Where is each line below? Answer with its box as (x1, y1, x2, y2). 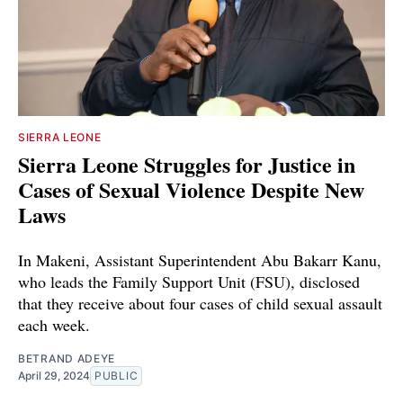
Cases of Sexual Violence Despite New (18, 173, 364, 205)
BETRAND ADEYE (18, 351, 116, 365)
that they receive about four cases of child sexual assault (18, 291, 382, 314)
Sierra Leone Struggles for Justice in (18, 148, 355, 180)
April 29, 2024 (18, 368, 90, 382)
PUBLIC (94, 368, 139, 382)
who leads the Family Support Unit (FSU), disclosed (18, 270, 360, 292)
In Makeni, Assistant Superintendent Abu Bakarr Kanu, (18, 248, 381, 271)
